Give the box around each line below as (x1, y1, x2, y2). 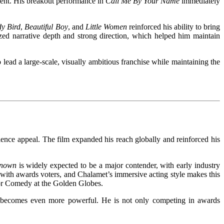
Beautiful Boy (24, 22, 68, 31)
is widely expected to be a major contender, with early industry (16, 161, 220, 170)
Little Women (85, 22, 127, 31)
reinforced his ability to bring (126, 22, 220, 31)
